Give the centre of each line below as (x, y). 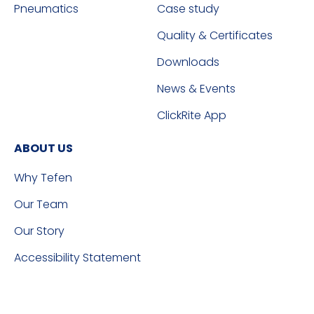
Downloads (188, 62)
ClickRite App (192, 116)
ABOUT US (43, 149)
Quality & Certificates (215, 36)
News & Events (196, 89)
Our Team (41, 205)
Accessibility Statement (77, 258)
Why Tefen (43, 178)
